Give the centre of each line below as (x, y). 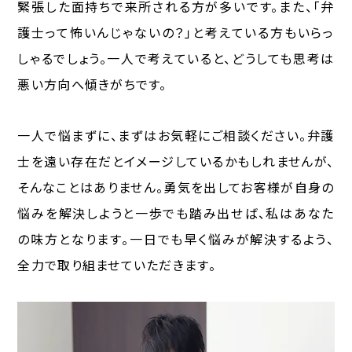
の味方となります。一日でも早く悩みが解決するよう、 (176, 239)
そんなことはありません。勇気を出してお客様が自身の (176, 187)
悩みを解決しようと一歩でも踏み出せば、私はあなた (176, 213)
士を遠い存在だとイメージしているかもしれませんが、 (176, 161)
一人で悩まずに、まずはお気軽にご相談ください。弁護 (176, 136)
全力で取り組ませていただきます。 (117, 265)
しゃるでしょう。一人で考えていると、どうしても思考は (176, 59)
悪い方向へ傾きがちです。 (92, 84)
